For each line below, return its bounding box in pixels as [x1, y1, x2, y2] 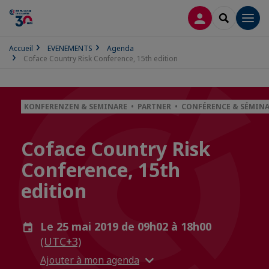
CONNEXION [199, 11, 252, 23]
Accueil [9, 43, 33, 53]
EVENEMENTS [47, 43, 92, 53]
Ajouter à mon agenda [40, 253, 139, 267]
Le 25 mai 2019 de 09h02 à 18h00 [40, 219, 211, 234]
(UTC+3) [40, 234, 81, 249]
